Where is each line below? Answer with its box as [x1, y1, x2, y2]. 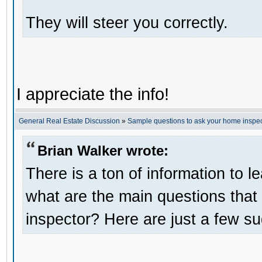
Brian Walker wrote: [37, 142, 168, 158]
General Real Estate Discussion [19, 117, 120, 125]
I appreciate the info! [16, 84, 169, 104]
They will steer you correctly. [26, 13, 228, 32]
